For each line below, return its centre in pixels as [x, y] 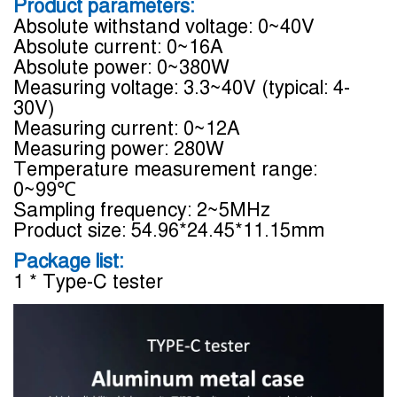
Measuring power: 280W [119, 148]
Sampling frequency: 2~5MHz [142, 210]
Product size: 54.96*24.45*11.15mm [169, 230]
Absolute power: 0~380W [121, 67]
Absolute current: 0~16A [118, 47]
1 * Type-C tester [88, 281]
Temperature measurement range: [165, 169]
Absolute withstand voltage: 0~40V [164, 26]
